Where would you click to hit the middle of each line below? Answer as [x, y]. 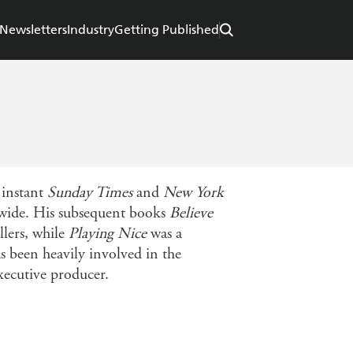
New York [193, 193]
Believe [191, 214]
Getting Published [167, 30]
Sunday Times [90, 193]
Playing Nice [108, 234]
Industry [91, 30]
